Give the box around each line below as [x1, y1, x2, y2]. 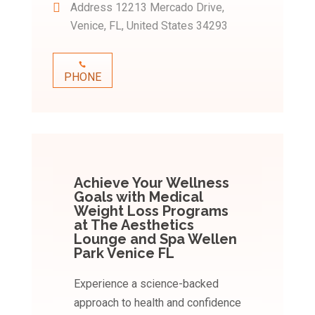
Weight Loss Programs [73, 202, 229, 219]
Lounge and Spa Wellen [73, 231, 237, 247]
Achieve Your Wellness [73, 174, 229, 191]
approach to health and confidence [73, 296, 241, 309]
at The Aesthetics [73, 217, 194, 233]
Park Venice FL [73, 245, 174, 262]
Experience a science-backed [73, 277, 219, 290]
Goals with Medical [73, 188, 202, 205]
